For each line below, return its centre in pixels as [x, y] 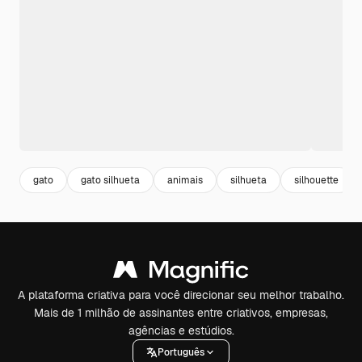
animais [185, 180]
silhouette [316, 180]
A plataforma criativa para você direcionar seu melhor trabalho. [181, 295]
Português [181, 352]
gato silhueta [110, 180]
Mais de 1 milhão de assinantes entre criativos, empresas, [181, 313]
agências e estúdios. [181, 330]
